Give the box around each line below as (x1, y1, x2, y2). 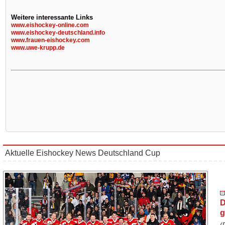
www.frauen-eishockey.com (11, 37, 90, 44)
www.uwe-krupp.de (11, 44, 65, 51)
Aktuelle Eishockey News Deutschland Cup (5, 149, 160, 157)
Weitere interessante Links (11, 14, 93, 21)
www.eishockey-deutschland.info (11, 29, 105, 36)
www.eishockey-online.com (11, 22, 89, 29)
